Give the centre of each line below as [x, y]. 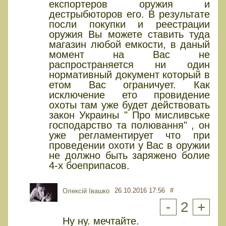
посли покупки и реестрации [129, 24]
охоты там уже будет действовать [129, 105]
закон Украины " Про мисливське [129, 115]
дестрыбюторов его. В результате [129, 14]
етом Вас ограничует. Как [129, 85]
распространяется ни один [129, 65]
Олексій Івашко [86, 191]
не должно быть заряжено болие [129, 156]
